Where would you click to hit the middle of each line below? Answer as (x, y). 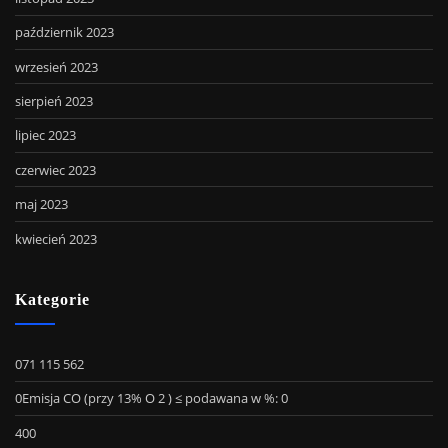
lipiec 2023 (45, 135)
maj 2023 (41, 204)
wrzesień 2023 (56, 66)
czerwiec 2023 (55, 169)
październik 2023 (64, 32)
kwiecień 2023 (56, 238)
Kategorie (52, 300)
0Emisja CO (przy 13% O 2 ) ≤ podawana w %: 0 (151, 398)
